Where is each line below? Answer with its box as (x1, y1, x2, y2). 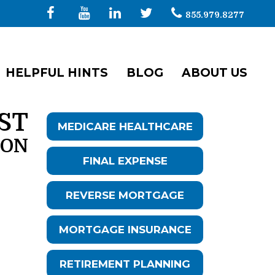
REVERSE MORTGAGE (66, 189, 184, 202)
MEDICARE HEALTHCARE (57, 120, 193, 133)
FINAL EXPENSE (82, 155, 168, 168)
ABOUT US (182, 66, 247, 80)
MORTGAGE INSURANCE (58, 223, 192, 236)
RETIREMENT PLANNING (60, 258, 190, 271)
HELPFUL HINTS (6, 66, 108, 80)
